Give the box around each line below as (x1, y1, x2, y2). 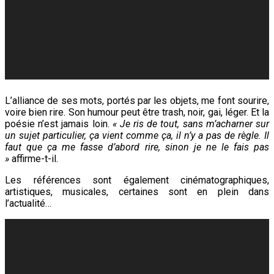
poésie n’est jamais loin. (5, 118, 113, 130)
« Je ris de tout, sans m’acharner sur (112, 118, 270, 130)
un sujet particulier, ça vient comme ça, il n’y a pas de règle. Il (5, 130, 269, 142)
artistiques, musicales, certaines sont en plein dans (5, 186, 269, 198)
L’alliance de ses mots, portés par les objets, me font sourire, (5, 95, 269, 107)
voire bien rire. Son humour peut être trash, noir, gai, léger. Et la (5, 106, 269, 119)
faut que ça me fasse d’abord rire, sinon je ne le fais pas (5, 141, 269, 154)
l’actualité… (5, 198, 51, 210)
